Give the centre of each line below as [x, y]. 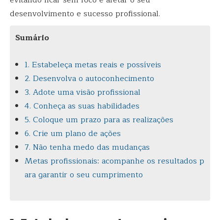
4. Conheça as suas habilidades [82, 106]
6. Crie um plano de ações [73, 134]
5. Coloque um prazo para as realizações [99, 120]
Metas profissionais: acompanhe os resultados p [115, 161]
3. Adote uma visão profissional [83, 93]
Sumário [32, 38]
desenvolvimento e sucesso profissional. [85, 14]
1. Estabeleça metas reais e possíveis [93, 65]
